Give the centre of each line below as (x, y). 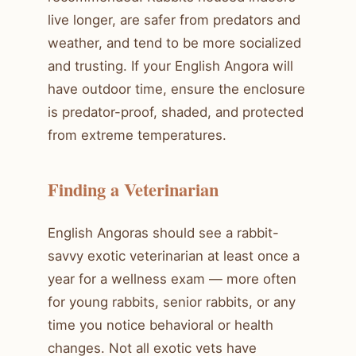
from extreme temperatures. (137, 135)
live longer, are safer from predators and (174, 19)
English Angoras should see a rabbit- (163, 232)
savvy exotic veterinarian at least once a (174, 255)
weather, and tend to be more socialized (174, 43)
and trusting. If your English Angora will (170, 66)
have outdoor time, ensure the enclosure (176, 89)
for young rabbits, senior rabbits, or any (172, 302)
